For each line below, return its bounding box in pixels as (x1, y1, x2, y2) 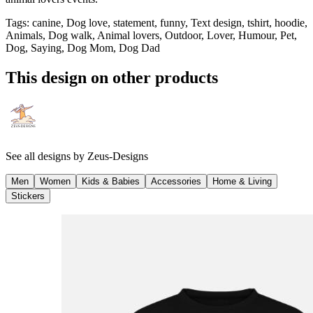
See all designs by (6, 150, 87, 162)
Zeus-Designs (87, 150, 148, 162)
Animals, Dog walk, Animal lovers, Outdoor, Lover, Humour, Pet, (6, 29, 297, 41)
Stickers (11, 190, 45, 201)
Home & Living (212, 175, 272, 187)
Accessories (151, 175, 201, 187)
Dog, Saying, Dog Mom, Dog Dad (6, 41, 160, 54)
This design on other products (6, 68, 218, 87)
